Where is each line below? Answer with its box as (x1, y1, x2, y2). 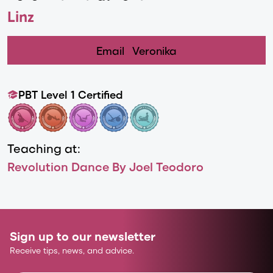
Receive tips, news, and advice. (10, 244, 134, 256)
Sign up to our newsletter (10, 227, 155, 244)
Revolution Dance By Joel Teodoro (7, 158, 204, 174)
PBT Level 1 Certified (18, 87, 123, 102)
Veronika (132, 43, 177, 58)
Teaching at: (7, 140, 80, 156)
